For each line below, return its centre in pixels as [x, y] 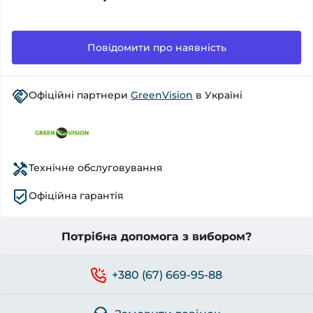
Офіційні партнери [80, 95]
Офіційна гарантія [76, 195]
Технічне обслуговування [96, 167]
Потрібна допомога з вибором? [156, 236]
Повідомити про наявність [156, 47]
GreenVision [162, 95]
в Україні [218, 95]
